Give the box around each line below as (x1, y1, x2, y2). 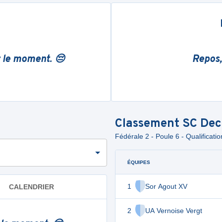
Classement (115, 116, 182, 131)
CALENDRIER (9, 182, 54, 191)
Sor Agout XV (145, 182, 187, 190)
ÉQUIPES (127, 159, 150, 165)
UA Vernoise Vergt (145, 207, 202, 215)
